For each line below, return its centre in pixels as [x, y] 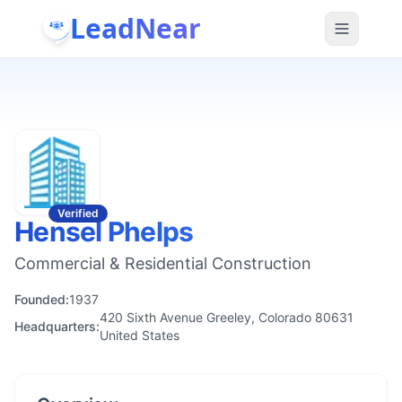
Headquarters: [57, 326]
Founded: [42, 299]
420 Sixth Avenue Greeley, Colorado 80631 [227, 317]
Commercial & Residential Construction [163, 263]
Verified [78, 213]
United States [140, 335]
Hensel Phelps [104, 232]
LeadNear [135, 28]
